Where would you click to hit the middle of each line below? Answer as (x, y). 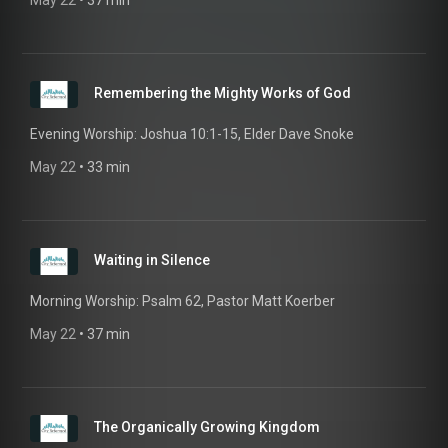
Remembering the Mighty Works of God (222, 93)
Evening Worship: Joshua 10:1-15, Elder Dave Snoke (192, 134)
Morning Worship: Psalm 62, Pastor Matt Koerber (182, 301)
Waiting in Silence (152, 260)
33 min (108, 167)
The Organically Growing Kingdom (207, 427)
